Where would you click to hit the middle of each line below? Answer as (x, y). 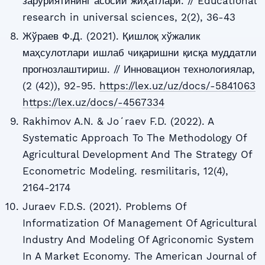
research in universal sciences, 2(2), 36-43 (129, 17)
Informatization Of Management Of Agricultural (139, 223)
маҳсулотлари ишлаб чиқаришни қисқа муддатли (139, 52)
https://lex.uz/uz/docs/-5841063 (177, 85)
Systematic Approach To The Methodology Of (134, 138)
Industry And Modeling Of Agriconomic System (138, 240)
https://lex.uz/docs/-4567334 (93, 102)
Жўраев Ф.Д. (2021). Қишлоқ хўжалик (111, 36)
